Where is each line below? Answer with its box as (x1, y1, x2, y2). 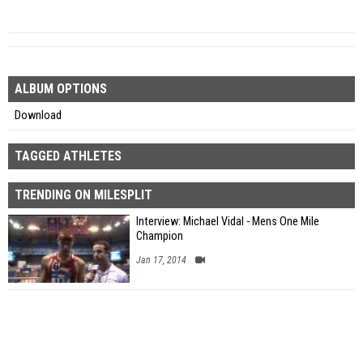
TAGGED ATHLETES (15, 147, 122, 164)
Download (15, 108, 62, 122)
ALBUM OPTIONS (15, 80, 107, 96)
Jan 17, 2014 (136, 254, 186, 266)
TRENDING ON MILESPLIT (15, 186, 152, 203)
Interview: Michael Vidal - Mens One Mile (136, 214, 319, 228)
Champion (136, 228, 183, 243)
